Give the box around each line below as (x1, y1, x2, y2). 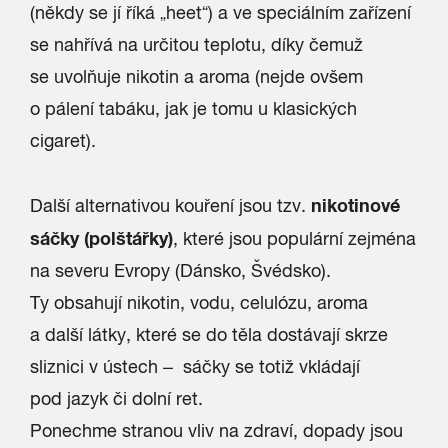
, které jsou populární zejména (173, 228, 416, 249)
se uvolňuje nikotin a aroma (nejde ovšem (30, 66, 363, 87)
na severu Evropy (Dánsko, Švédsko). (30, 260, 331, 281)
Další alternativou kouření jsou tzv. (30, 195, 311, 216)
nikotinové (311, 194, 400, 216)
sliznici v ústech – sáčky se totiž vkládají (30, 356, 360, 377)
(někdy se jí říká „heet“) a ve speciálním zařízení (30, 2, 411, 23)
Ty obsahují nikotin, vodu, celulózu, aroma (30, 292, 368, 313)
